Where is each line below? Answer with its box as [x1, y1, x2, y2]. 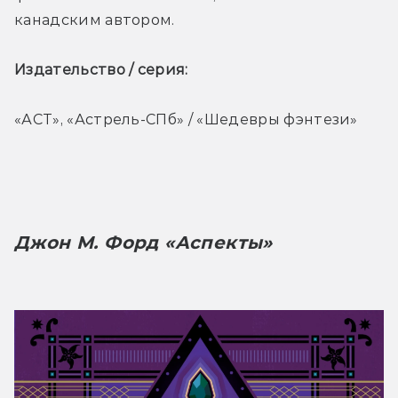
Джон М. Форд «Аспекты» [14, 231, 273, 253]
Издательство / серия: [14, 60, 193, 78]
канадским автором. [14, 11, 175, 28]
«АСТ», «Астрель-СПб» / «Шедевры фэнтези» [14, 110, 358, 128]
